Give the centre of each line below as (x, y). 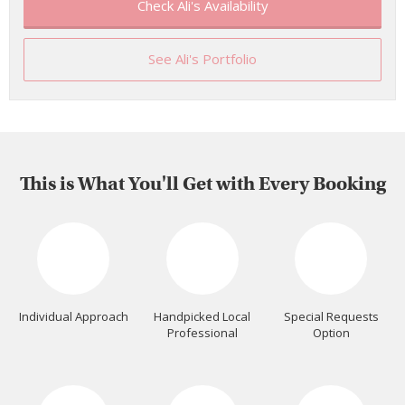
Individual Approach (73, 316)
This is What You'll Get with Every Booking (202, 184)
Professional (202, 332)
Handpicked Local (202, 316)
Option (331, 332)
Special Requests (331, 316)
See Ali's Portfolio (202, 59)
